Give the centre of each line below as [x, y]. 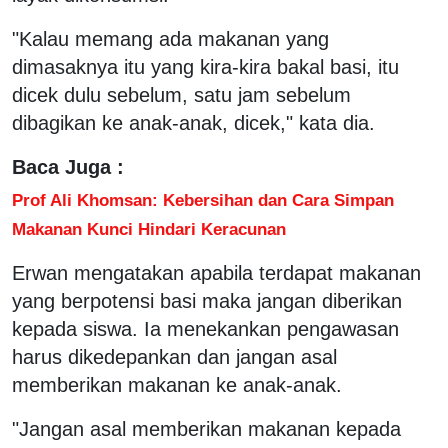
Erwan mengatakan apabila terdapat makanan [216, 272]
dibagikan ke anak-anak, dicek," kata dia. [193, 122]
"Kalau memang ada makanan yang [170, 38]
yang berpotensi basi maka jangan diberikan [207, 300]
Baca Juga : [68, 166]
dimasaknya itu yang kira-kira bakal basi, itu [205, 66]
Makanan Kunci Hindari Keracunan [149, 228]
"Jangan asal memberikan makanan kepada [206, 428]
